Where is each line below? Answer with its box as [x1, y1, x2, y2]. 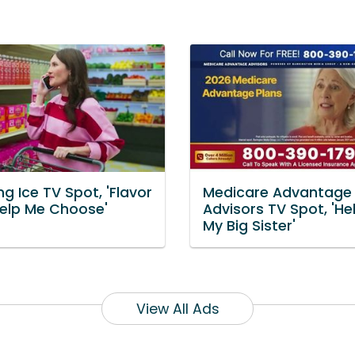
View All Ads [136, 299, 219, 319]
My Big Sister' [203, 216, 296, 236]
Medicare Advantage [203, 183, 352, 203]
